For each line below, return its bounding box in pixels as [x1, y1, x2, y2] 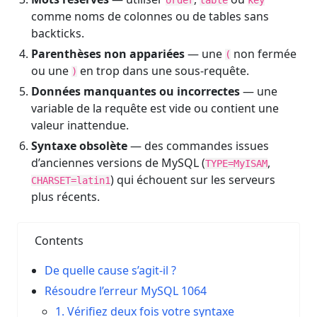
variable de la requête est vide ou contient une [31, 100, 279, 116]
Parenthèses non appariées [31, 46, 185, 62]
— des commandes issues [127, 138, 269, 154]
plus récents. [31, 189, 100, 204]
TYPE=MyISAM [205, 158, 267, 169]
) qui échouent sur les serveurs [110, 172, 275, 188]
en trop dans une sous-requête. [77, 63, 249, 79]
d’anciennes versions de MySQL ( [31, 155, 205, 171]
